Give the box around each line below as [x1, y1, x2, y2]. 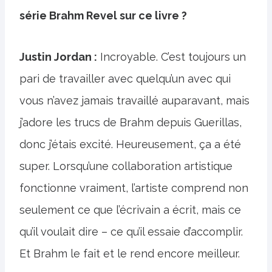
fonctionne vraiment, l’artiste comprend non [19, 182, 248, 194]
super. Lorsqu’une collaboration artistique [19, 160, 233, 172]
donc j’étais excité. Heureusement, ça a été [19, 138, 241, 151]
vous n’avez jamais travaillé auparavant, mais [19, 94, 250, 107]
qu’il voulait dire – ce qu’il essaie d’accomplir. [19, 225, 243, 238]
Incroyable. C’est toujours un [97, 50, 246, 63]
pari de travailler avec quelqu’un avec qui [19, 72, 231, 85]
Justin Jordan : [19, 50, 97, 63]
